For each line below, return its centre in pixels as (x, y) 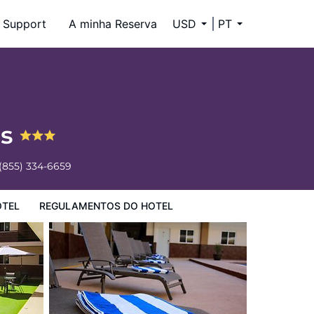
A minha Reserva (113, 24)
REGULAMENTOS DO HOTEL (106, 206)
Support (25, 24)
